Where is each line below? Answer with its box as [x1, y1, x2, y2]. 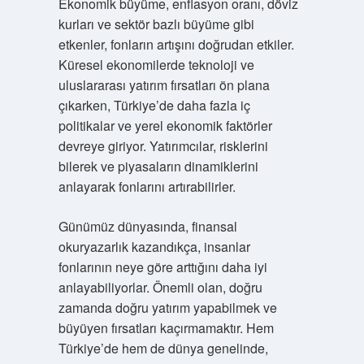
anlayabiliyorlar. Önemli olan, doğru [58, 278, 262, 297]
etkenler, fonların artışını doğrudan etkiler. [58, 35, 294, 54]
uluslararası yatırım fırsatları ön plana [58, 76, 270, 94]
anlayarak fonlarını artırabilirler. [58, 177, 236, 196]
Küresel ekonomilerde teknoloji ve [58, 55, 254, 74]
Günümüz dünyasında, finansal [58, 217, 237, 236]
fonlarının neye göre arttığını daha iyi [58, 258, 267, 276]
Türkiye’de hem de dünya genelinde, [58, 339, 268, 357]
